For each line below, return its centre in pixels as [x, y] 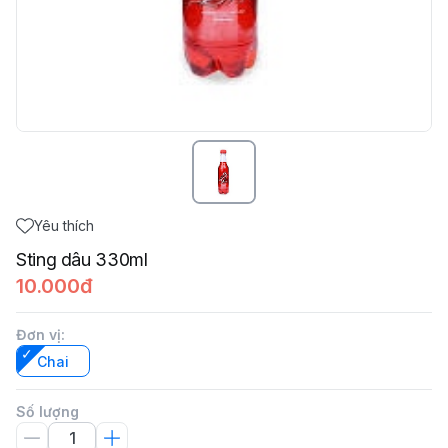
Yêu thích [64, 225]
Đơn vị [38, 334]
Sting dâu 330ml [82, 259]
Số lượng [47, 411]
